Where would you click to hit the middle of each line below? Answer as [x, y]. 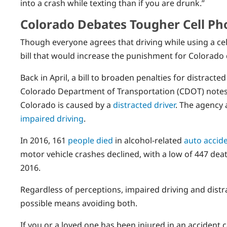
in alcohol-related [148, 141]
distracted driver [144, 105]
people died [90, 141]
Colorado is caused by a [67, 105]
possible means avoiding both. [79, 203]
